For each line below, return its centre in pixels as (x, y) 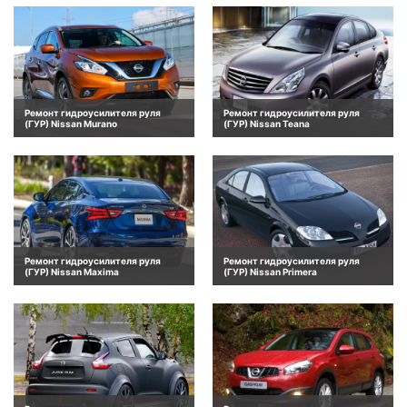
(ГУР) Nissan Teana (267, 123)
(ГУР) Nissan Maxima (72, 271)
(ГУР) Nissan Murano (71, 123)
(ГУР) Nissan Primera (270, 271)
